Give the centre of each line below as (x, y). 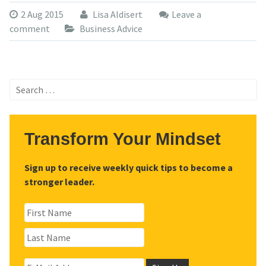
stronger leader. (59, 182)
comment (29, 28)
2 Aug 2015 (42, 14)
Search (22, 85)
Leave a (186, 14)
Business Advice (111, 28)
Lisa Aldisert (116, 14)
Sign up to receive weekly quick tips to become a (128, 168)
